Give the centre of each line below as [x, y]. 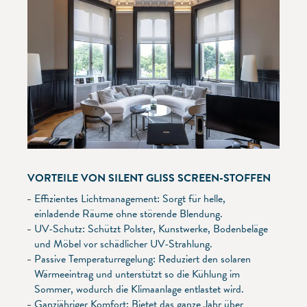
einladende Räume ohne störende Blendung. [128, 214]
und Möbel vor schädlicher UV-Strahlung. [123, 244]
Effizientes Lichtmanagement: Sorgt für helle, [130, 199]
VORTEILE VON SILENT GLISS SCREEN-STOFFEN [149, 179]
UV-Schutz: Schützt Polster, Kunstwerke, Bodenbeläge [151, 229]
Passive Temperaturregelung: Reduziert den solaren [143, 259]
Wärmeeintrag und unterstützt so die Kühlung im [137, 274]
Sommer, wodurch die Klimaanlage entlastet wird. [139, 290]
